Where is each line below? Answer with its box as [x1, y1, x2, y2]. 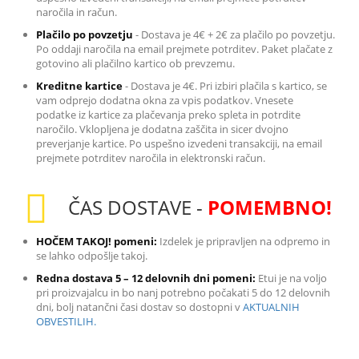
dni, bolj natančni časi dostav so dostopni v [36, 299, 243, 314]
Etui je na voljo [256, 270, 327, 285]
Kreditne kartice [36, 78, 123, 93]
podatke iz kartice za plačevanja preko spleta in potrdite [36, 107, 301, 122]
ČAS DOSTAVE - [68, 193, 208, 220]
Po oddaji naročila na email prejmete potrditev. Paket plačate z [36, 41, 333, 56]
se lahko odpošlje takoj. [36, 248, 147, 263]
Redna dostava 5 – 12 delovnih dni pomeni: [36, 270, 256, 285]
